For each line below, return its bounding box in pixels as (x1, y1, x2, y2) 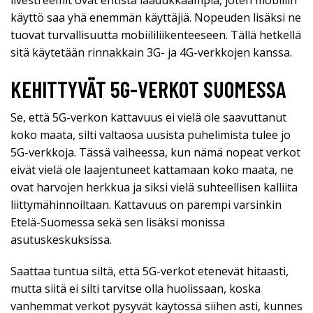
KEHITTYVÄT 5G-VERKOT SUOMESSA (10, 75, 286, 103)
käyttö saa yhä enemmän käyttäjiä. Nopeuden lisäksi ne (10, 10, 301, 26)
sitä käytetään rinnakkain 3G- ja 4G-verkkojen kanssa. (10, 45, 292, 61)
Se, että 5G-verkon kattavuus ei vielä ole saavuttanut (10, 110, 286, 126)
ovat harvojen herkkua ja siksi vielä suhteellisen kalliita (10, 180, 298, 196)
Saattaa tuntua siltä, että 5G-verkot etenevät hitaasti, (10, 263, 289, 279)
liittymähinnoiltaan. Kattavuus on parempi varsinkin (10, 197, 282, 213)
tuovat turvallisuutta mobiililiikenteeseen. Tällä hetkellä (10, 27, 301, 43)
